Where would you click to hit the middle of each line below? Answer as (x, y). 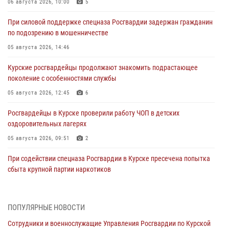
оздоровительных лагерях (47, 124)
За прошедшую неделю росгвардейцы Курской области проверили (108, 204)
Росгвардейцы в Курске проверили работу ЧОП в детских (94, 113)
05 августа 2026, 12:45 (39, 93)
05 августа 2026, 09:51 (39, 139)
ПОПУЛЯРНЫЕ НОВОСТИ (46, 208)
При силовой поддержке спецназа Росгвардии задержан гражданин (110, 22)
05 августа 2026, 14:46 (39, 48)
